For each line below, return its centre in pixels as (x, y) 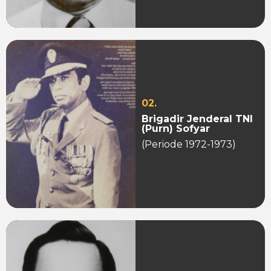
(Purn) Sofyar (176, 128)
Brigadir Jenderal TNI (197, 119)
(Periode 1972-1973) (189, 144)
